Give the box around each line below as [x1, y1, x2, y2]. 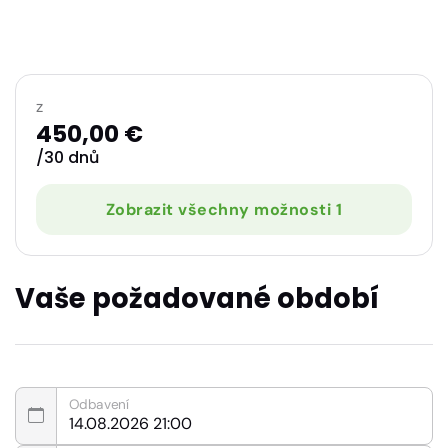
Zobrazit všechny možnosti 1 [105, 198, 343, 220]
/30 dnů [36, 145, 99, 169]
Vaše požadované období [15, 278, 379, 318]
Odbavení [69, 395, 130, 413]
